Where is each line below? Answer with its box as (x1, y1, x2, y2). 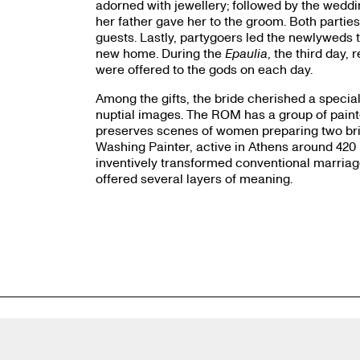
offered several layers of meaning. (95, 170, 292, 186)
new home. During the (95, 45, 225, 61)
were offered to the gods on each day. (95, 61, 313, 77)
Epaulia (224, 45, 268, 61)
